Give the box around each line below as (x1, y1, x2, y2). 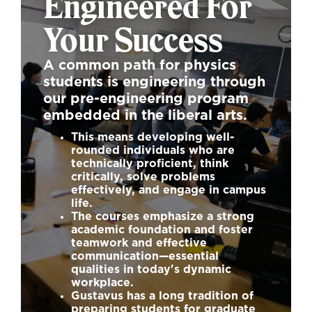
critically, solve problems (71, 171, 215, 182)
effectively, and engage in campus (71, 185, 266, 196)
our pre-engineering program (43, 92, 249, 106)
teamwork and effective (71, 237, 207, 249)
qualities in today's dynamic (71, 264, 231, 275)
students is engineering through (43, 75, 265, 89)
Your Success (43, 20, 223, 60)
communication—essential (71, 251, 219, 262)
